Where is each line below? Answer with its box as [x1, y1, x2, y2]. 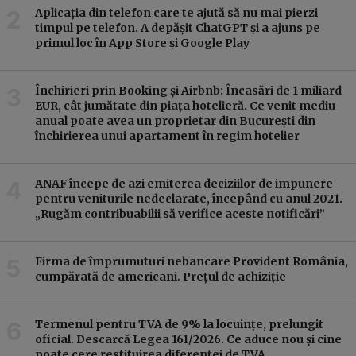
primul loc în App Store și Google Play [35, 35, 250, 50]
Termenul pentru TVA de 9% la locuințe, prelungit [35, 316, 323, 331]
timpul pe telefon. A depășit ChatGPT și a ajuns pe [35, 20, 320, 35]
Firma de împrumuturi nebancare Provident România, [35, 253, 348, 269]
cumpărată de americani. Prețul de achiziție [35, 269, 286, 284]
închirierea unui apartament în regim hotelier [35, 128, 300, 143]
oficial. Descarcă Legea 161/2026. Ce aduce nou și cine [35, 331, 342, 346]
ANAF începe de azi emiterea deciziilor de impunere [35, 176, 333, 191]
